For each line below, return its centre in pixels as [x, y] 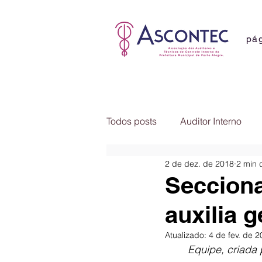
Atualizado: [187, 235]
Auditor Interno [211, 121]
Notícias [230, 168]
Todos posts [132, 121]
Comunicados [159, 168]
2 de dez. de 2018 [199, 163]
